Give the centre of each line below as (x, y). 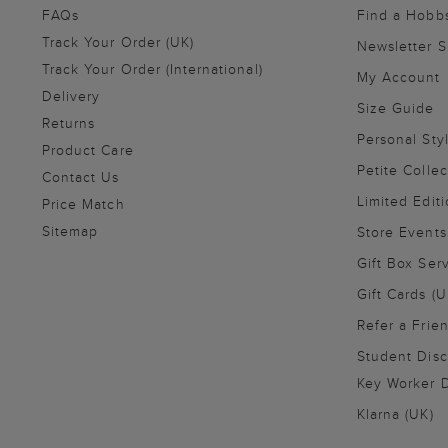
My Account (399, 77)
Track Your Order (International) (152, 69)
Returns (69, 123)
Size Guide (396, 108)
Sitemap (70, 231)
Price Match (83, 204)
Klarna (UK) (395, 414)
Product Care (88, 150)
